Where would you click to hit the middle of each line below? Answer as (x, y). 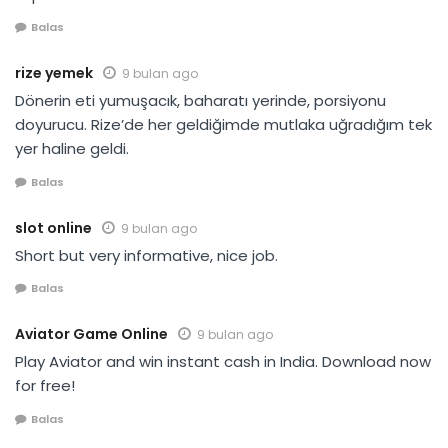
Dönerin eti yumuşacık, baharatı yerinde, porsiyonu (200, 101)
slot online (53, 227)
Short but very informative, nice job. (146, 255)
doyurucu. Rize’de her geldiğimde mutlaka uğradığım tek (223, 125)
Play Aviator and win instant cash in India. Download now (223, 362)
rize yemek (54, 73)
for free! (45, 386)
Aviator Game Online (91, 334)
